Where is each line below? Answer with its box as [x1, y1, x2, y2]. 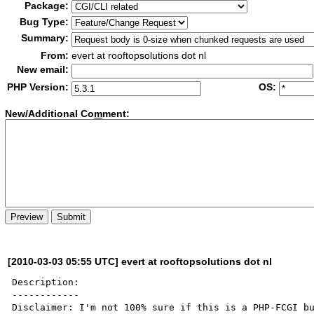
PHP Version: [7, 81, 69, 93]
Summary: [21, 32, 69, 43]
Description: [12, 276, 80, 287]
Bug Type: [20, 16, 69, 27]
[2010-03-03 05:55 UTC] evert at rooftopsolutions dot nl [8, 255, 273, 267]
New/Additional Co [5, 108, 95, 120]
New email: [17, 64, 69, 75]
